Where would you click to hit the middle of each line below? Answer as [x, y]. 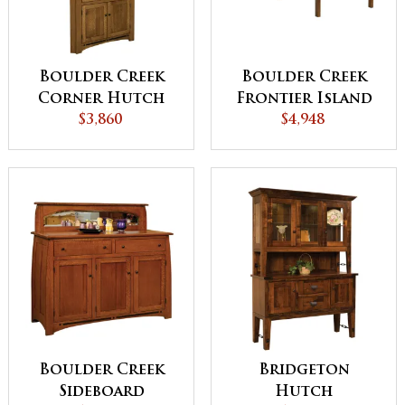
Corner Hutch [101, 99]
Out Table [304, 142]
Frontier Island [304, 99]
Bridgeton [304, 371]
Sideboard [101, 393]
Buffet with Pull [304, 121]
